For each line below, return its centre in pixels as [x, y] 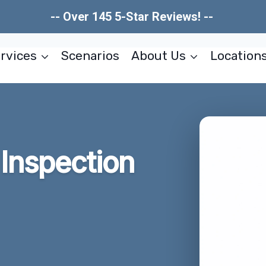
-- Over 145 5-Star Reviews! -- [133, 17]
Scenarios [91, 56]
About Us [158, 56]
